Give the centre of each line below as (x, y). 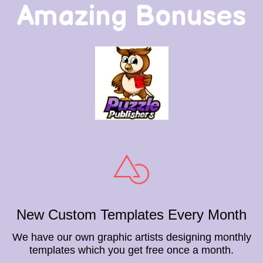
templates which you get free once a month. (131, 250)
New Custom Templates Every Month (131, 215)
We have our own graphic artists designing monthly (131, 237)
